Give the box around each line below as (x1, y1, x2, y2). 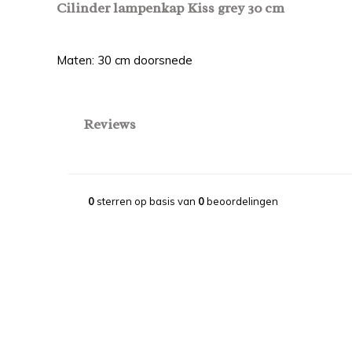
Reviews (84, 115, 136, 133)
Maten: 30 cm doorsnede (57, 53, 192, 68)
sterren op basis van (94, 195, 198, 207)
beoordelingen (204, 195, 278, 207)
